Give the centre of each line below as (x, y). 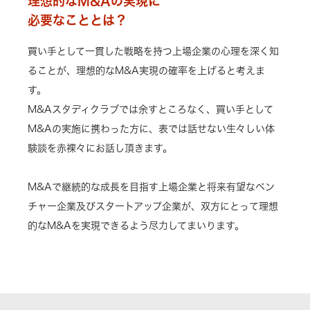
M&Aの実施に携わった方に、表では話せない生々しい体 (151, 129)
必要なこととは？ (77, 20)
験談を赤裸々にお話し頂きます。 (100, 148)
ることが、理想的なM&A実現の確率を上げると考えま (146, 71)
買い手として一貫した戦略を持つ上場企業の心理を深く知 (153, 51)
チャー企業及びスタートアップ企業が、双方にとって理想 (153, 206)
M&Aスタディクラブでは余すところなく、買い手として (151, 109)
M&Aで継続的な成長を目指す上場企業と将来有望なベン (151, 187)
